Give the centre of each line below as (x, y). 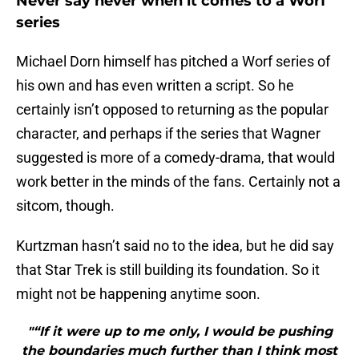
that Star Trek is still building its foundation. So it (168, 270)
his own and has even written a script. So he (155, 86)
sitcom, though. (65, 206)
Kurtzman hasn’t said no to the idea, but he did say (175, 246)
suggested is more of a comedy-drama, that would (175, 158)
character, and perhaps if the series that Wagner (168, 134)
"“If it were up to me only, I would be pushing (179, 332)
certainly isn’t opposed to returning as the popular (172, 110)
